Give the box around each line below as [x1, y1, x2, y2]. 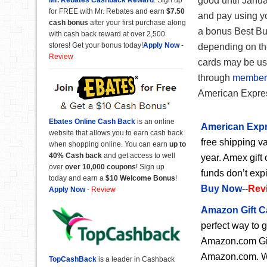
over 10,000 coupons [65, 163, 136, 171]
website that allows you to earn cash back [49, 129, 183, 137]
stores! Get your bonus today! [49, 41, 143, 49]
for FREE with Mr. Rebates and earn [49, 7, 166, 15]
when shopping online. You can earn [49, 140, 169, 148]
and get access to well [102, 151, 175, 160]
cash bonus [49, 18, 90, 27]
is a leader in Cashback [97, 255, 175, 264]
